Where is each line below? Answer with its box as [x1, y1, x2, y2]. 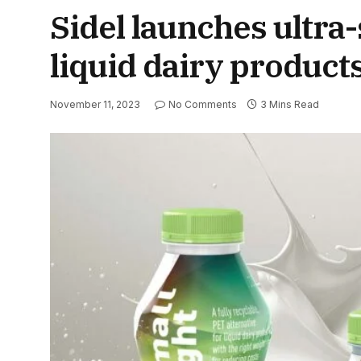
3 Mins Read [260, 98, 319, 110]
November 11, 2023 [50, 98, 140, 110]
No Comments [168, 98, 237, 110]
